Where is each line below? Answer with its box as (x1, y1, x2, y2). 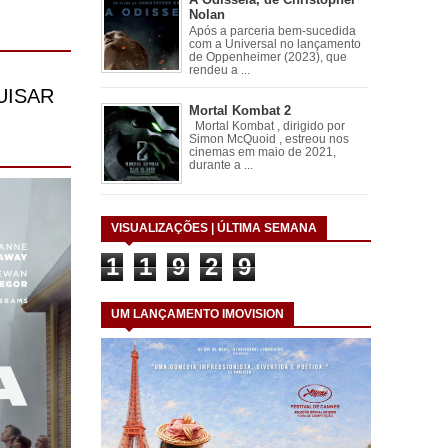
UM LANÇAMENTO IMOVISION (111, 307, 284, 322)
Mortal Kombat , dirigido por (188, 120, 345, 133)
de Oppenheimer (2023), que (188, 50, 347, 63)
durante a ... (188, 159, 253, 172)
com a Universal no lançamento (188, 37, 361, 50)
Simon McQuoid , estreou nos (188, 133, 349, 146)
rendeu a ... (188, 63, 250, 76)
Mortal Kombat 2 (188, 102, 291, 118)
